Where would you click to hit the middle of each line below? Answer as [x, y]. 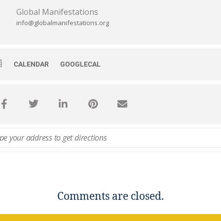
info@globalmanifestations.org [63, 23]
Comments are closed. [110, 197]
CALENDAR [31, 64]
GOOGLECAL [80, 64]
